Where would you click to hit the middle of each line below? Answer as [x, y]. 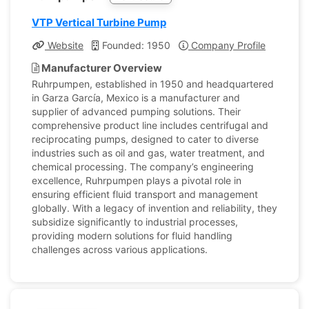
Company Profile [227, 45]
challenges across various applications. [120, 249]
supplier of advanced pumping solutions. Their [136, 111]
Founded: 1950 [135, 45]
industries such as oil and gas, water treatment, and [148, 153]
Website [64, 45]
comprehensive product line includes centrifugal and [150, 125]
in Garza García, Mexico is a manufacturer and [136, 98]
